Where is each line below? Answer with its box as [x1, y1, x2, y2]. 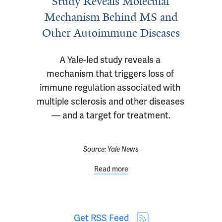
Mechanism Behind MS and [44, 10, 178, 24]
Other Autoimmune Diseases [42, 26, 180, 40]
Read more [94, 165, 128, 173]
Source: [83, 145, 108, 154]
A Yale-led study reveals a [59, 55, 161, 65]
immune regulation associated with [40, 82, 180, 93]
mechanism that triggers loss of [46, 68, 174, 79]
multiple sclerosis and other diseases [37, 96, 184, 107]
